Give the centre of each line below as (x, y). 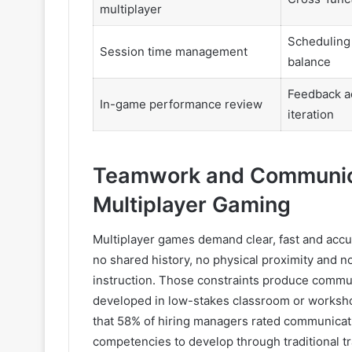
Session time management (173, 51)
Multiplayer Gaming (192, 204)
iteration (310, 114)
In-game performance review (181, 104)
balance (309, 62)
